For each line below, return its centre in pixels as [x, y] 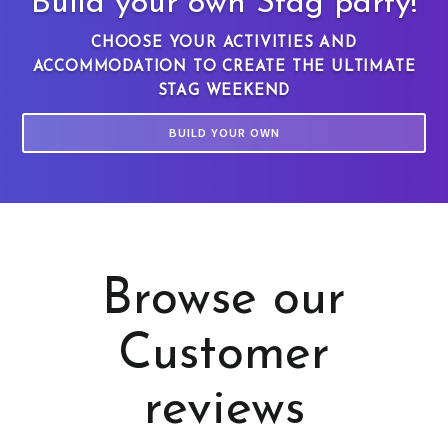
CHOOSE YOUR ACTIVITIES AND [224, 44]
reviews [224, 411]
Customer [224, 356]
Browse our [224, 301]
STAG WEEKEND [224, 92]
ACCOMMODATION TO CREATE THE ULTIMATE [224, 68]
